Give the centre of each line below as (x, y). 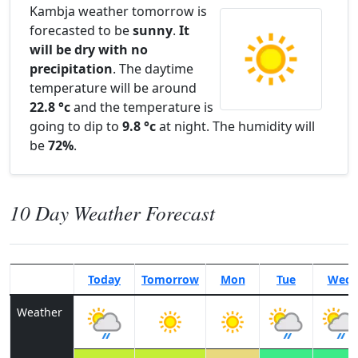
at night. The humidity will (235, 126)
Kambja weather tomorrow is (118, 11)
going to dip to (76, 126)
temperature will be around (113, 88)
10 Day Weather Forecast (112, 213)
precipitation (71, 69)
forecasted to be (81, 30)
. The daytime (153, 69)
